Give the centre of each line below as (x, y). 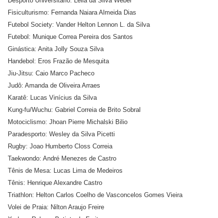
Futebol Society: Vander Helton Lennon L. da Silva (79, 25)
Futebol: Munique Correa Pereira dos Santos (70, 37)
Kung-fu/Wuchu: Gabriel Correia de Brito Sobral (74, 110)
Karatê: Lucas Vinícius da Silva (52, 98)
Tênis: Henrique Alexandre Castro (55, 183)
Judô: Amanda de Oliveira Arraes (54, 85)
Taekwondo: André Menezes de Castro (62, 158)
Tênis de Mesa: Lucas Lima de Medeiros (65, 171)
